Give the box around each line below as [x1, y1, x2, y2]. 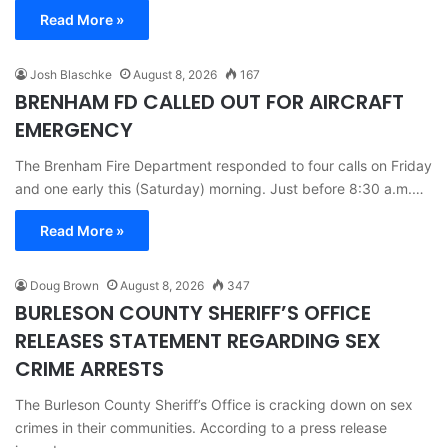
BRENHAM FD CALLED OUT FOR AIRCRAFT [15, 87, 404, 116]
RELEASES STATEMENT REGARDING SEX [15, 326, 381, 355]
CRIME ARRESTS [15, 354, 164, 383]
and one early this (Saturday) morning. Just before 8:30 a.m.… [15, 179, 424, 197]
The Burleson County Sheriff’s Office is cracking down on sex [15, 395, 413, 413]
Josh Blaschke [30, 66, 112, 82]
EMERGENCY [15, 115, 133, 144]
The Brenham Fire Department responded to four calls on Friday [15, 156, 432, 174]
